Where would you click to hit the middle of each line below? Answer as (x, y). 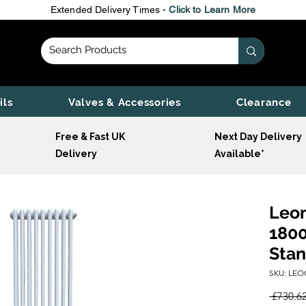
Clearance (264, 103)
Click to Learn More (212, 10)
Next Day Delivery (258, 137)
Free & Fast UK (91, 137)
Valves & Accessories (124, 103)
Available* (239, 154)
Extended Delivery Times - (110, 10)
